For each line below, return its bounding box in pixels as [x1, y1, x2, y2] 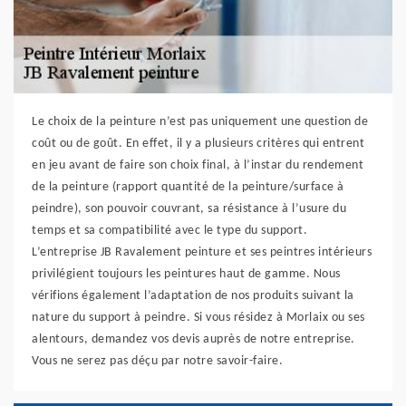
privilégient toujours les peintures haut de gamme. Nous [32, 267, 341, 281]
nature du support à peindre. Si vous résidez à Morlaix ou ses [32, 311, 365, 324]
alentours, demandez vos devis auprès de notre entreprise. [32, 333, 355, 346]
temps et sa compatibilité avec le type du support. [32, 224, 307, 237]
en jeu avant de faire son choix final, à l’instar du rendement [32, 159, 363, 172]
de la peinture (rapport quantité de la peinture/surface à [32, 180, 344, 194]
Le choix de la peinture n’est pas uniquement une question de [32, 115, 368, 129]
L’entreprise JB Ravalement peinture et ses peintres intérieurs [32, 246, 372, 259]
